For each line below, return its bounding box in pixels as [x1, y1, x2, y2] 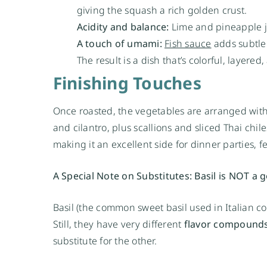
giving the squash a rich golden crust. [76, 3, 247, 17]
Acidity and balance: [76, 20, 169, 33]
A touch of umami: [76, 36, 162, 50]
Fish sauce [164, 36, 212, 50]
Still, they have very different [52, 217, 184, 231]
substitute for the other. [52, 234, 157, 247]
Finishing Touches [52, 71, 201, 94]
